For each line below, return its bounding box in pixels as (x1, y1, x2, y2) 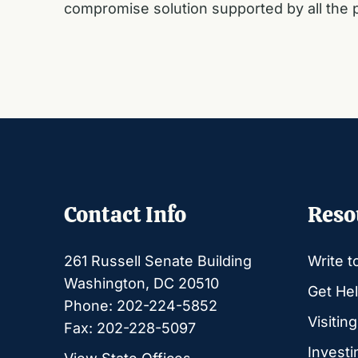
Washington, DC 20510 (64, 274, 219, 292)
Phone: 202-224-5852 (64, 296, 217, 314)
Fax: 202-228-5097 (64, 319, 196, 336)
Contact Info (64, 200, 186, 229)
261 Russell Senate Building (64, 252, 252, 269)
